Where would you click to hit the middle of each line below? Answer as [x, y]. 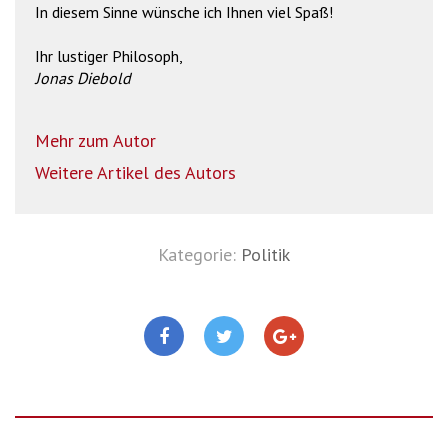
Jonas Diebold [83, 78]
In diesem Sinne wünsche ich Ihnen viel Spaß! [184, 12]
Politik [265, 255]
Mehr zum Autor [95, 141]
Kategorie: [199, 255]
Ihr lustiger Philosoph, [109, 56]
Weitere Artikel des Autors [135, 173]
